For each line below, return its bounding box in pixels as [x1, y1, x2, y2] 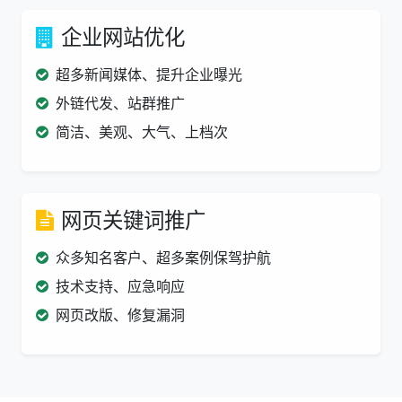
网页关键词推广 [61, 205, 205, 234]
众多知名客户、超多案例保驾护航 [56, 248, 271, 267]
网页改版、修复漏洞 [56, 305, 185, 325]
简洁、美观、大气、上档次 [56, 122, 228, 142]
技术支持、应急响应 [56, 276, 185, 296]
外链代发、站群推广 [56, 93, 185, 113]
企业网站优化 [61, 22, 185, 51]
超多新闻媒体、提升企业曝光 [56, 65, 242, 84]
